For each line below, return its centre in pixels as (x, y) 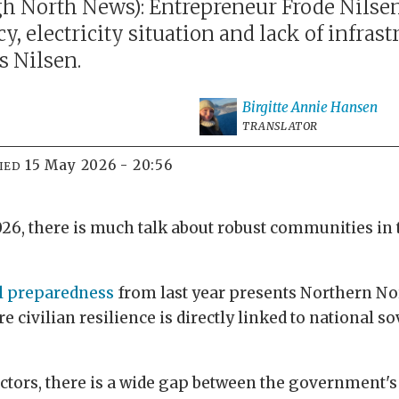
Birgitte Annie (285, 108)
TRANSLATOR (281, 126)
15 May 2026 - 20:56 (102, 166)
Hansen (354, 108)
